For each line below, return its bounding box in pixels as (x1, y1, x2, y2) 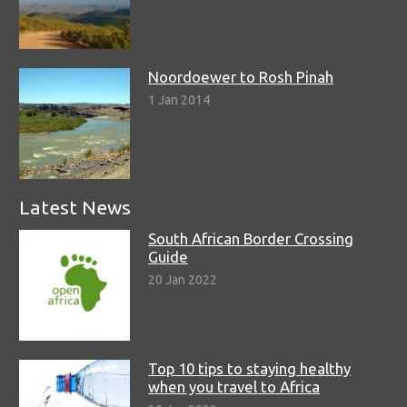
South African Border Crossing (148, 229, 354, 247)
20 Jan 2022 (148, 272, 218, 287)
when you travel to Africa (148, 377, 321, 395)
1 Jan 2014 (148, 93, 211, 108)
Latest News (19, 195, 131, 218)
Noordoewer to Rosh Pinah (148, 67, 334, 85)
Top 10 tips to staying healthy (148, 359, 352, 377)
